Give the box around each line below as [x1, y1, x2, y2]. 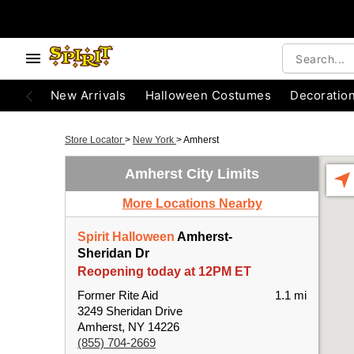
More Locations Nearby [122, 197, 262, 210]
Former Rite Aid [77, 288, 158, 302]
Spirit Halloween [77, 230, 175, 243]
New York [133, 134, 176, 145]
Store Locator [65, 134, 125, 145]
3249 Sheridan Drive [77, 304, 183, 318]
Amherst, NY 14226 [77, 320, 179, 333]
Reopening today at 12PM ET [77, 265, 251, 278]
